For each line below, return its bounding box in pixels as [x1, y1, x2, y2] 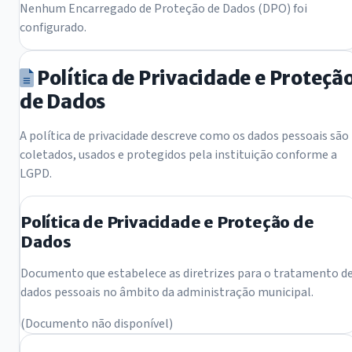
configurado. [20, 18, 86, 36]
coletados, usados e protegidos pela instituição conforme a [20, 145, 337, 163]
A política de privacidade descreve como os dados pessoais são [20, 126, 349, 145]
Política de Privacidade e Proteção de [20, 211, 314, 232]
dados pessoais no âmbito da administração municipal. [20, 283, 313, 301]
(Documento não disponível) [20, 314, 173, 332]
